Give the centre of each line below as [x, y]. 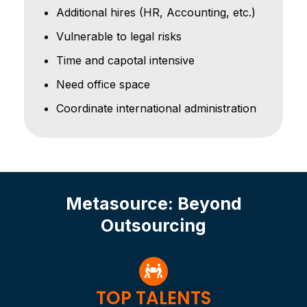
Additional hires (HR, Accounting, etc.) [156, 12]
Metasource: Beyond [153, 203]
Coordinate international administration [156, 108]
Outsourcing [153, 225]
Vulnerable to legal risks [119, 36]
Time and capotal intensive [125, 60]
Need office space [105, 84]
